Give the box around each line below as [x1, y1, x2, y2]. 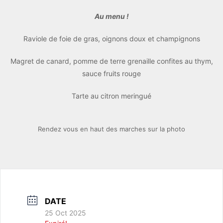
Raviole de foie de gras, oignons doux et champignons [23, 34, 200, 43]
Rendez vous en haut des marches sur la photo [38, 124, 185, 133]
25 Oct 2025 [45, 208, 86, 217]
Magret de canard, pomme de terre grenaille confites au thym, [10, 56, 213, 65]
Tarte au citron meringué [72, 91, 151, 100]
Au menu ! [94, 11, 129, 20]
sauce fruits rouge [82, 69, 141, 78]
